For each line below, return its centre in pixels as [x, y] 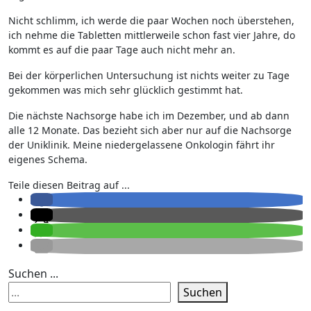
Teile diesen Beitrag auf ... [69, 185]
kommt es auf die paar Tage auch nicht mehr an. [122, 49]
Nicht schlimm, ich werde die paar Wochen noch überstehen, [151, 20]
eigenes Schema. [48, 159]
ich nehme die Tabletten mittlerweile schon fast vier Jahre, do [152, 35]
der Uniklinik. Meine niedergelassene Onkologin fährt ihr [142, 144]
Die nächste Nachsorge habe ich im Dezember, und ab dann [149, 115]
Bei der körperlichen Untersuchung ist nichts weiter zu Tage [149, 75]
